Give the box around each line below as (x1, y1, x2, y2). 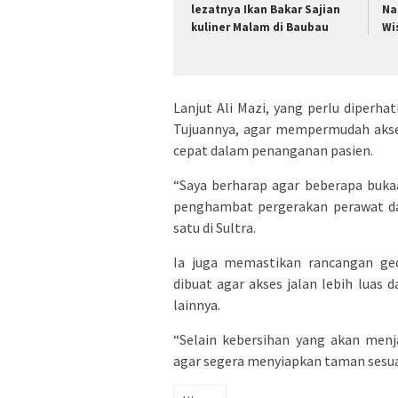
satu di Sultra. (173, 219, 256, 237)
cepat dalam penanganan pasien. (173, 141, 373, 160)
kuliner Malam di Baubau (191, 19, 329, 35)
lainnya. (173, 296, 220, 314)
